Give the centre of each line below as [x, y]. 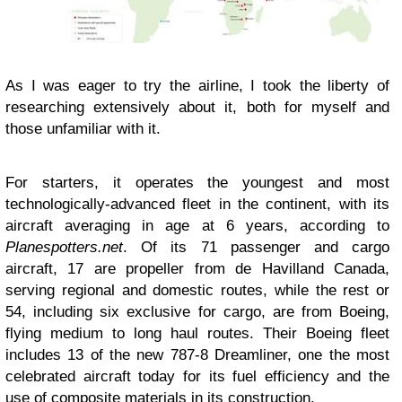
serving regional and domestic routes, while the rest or [197, 290]
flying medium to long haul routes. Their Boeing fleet [197, 333]
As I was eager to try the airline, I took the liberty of [197, 85]
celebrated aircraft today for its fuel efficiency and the [197, 376]
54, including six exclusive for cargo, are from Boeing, [197, 311]
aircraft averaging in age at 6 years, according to [197, 225]
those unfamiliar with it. [83, 128]
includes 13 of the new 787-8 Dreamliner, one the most [197, 354]
